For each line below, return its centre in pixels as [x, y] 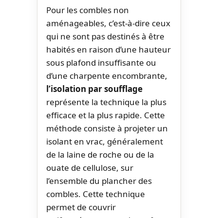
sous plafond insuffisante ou [101, 62]
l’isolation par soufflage [94, 89]
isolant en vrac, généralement [105, 141]
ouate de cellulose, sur [90, 167]
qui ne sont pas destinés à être [105, 36]
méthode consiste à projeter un [107, 128]
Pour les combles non [88, 10]
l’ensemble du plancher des [99, 181]
